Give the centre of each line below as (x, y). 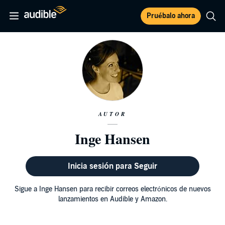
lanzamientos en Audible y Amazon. (113, 199)
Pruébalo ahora (171, 16)
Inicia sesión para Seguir (112, 166)
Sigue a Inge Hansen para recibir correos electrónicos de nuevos (113, 189)
